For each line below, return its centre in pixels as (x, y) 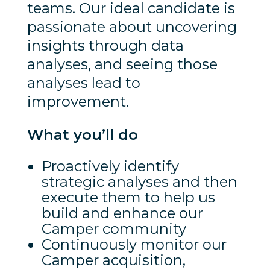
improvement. (78, 101)
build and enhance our (122, 213)
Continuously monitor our (134, 244)
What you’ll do (82, 134)
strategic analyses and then (139, 181)
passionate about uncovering (132, 27)
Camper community (114, 228)
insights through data (105, 45)
